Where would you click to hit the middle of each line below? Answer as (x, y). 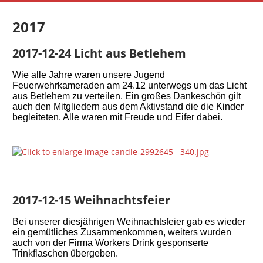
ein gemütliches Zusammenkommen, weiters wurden (122, 232)
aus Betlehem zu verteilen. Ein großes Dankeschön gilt (127, 96)
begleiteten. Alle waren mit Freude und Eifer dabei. (118, 117)
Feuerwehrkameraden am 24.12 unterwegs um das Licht (130, 85)
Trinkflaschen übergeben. (65, 254)
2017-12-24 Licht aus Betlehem (100, 53)
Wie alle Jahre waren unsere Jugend (89, 75)
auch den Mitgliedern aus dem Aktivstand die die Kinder (128, 106)
